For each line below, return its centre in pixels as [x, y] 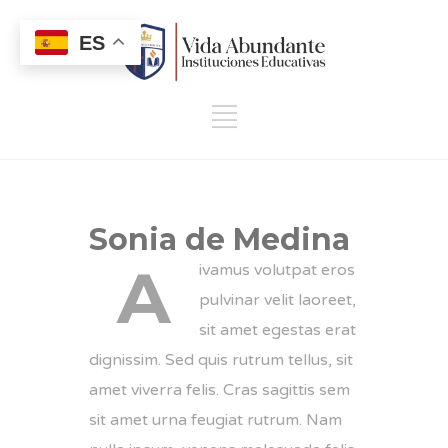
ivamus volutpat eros [277, 269]
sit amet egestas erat [277, 329]
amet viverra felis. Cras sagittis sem [219, 389]
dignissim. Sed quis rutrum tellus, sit [221, 359]
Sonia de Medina [219, 239]
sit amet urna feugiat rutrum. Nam [215, 419]
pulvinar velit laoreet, [277, 299]
